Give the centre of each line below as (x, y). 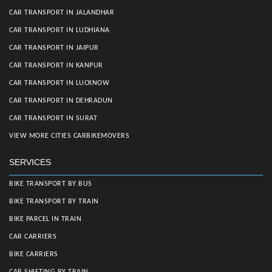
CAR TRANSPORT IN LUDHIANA (59, 31)
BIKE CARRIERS (34, 255)
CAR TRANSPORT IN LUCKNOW (59, 83)
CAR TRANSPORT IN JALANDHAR (62, 13)
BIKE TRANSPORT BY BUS (51, 184)
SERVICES (30, 162)
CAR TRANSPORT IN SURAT (53, 119)
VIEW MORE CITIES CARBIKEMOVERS (69, 136)
